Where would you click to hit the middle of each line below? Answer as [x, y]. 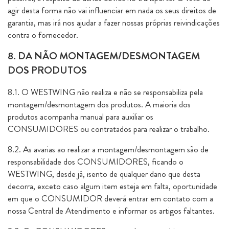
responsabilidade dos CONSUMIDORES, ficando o [96, 162]
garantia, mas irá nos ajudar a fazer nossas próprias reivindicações [114, 22]
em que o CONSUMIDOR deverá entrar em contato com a [110, 198]
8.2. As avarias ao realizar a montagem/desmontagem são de [108, 149]
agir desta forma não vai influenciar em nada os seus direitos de [112, 10]
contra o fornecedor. [43, 35]
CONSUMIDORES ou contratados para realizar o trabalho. [109, 129]
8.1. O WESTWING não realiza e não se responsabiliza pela [105, 92]
